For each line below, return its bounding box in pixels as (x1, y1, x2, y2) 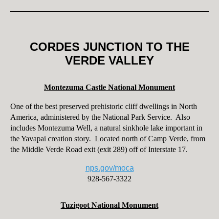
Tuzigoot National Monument (61, 201, 158, 210)
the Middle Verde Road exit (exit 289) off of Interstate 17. (10, 145, 190, 154)
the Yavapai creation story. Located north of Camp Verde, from (10, 134, 205, 143)
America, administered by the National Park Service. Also (10, 113, 190, 122)
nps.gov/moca (85, 164, 134, 173)
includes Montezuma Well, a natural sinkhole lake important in (10, 124, 202, 132)
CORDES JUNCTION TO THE (29, 40, 190, 54)
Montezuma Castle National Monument (44, 83, 175, 92)
